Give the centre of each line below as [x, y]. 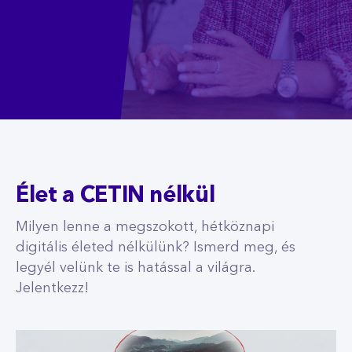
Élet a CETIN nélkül [115, 196]
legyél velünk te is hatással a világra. [135, 268]
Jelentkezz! [52, 288]
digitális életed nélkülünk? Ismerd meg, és [156, 247]
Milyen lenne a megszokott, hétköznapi [145, 227]
